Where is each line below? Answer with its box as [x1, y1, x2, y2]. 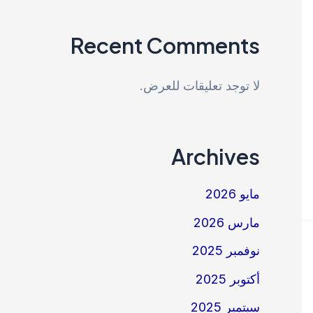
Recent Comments [71, 31, 260, 59]
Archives [171, 143, 260, 170]
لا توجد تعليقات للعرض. [140, 78, 260, 93]
